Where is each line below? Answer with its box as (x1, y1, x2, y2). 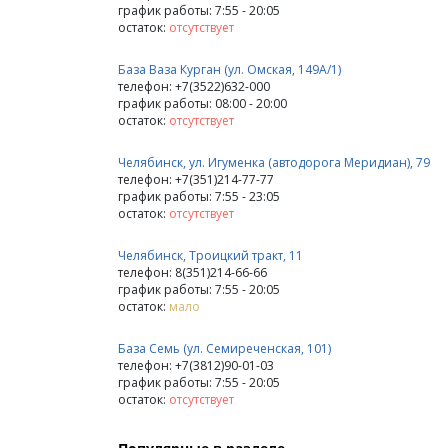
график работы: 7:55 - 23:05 (118, 187, 280, 205)
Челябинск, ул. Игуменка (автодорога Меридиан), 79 (118, 153, 430, 171)
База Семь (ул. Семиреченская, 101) (118, 339, 331, 357)
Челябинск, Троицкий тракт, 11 (118, 246, 303, 264)
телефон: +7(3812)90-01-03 (118, 356, 274, 374)
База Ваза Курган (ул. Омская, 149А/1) (118, 60, 341, 78)
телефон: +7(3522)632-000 (118, 77, 270, 95)
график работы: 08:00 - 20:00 (118, 94, 287, 112)
